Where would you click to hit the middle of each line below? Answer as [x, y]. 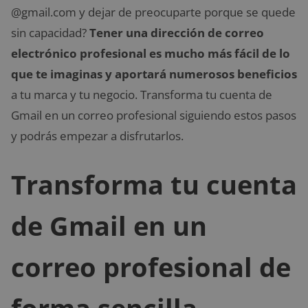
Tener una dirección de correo [177, 32]
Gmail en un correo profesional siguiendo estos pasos [154, 115]
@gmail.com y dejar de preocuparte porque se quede [153, 12]
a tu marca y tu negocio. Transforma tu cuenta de [142, 94]
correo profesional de [151, 267]
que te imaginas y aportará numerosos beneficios [154, 74]
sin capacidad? [50, 32]
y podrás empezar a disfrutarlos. [97, 135]
